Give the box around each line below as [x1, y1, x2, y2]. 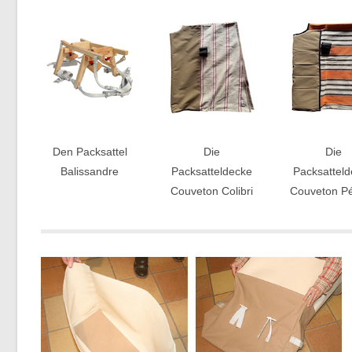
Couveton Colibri [170, 185, 253, 197]
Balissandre [60, 165, 119, 178]
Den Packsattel [52, 145, 127, 158]
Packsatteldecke [170, 165, 252, 178]
